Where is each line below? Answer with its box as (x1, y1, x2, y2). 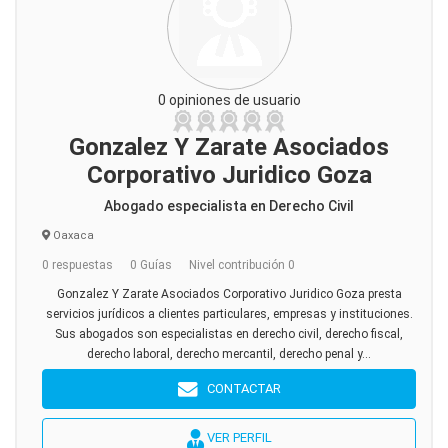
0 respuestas (42, 258, 113, 272)
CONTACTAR (197, 381, 281, 396)
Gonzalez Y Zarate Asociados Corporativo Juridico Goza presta (56, 287, 402, 301)
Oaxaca (50, 229, 94, 242)
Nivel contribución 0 (189, 258, 295, 272)
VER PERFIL (203, 430, 272, 445)
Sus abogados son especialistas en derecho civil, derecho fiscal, (55, 327, 403, 341)
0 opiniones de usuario (157, 92, 301, 108)
